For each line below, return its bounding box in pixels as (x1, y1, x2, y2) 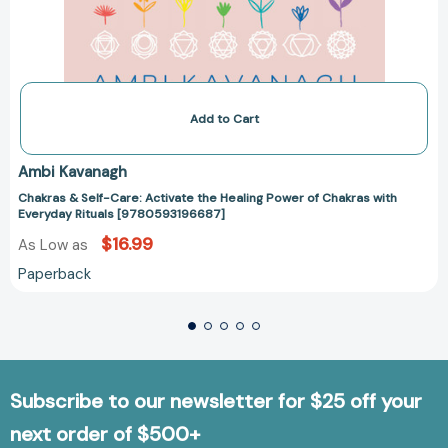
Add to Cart (189, 111, 259, 128)
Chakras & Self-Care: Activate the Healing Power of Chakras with (18, 190, 397, 207)
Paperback (18, 264, 91, 285)
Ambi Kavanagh (18, 162, 127, 183)
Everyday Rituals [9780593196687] (18, 206, 225, 223)
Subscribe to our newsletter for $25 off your (10, 388, 422, 415)
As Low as (18, 235, 92, 256)
